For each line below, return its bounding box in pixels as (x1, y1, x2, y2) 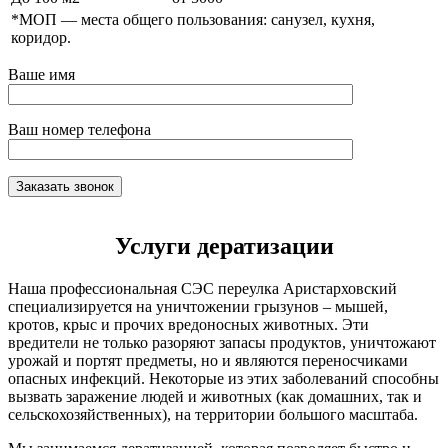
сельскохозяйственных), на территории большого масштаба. (8, 406, 418, 424)
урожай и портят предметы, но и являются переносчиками (8, 352, 408, 370)
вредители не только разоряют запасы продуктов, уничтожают (8, 334, 436, 352)
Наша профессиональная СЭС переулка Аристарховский (8, 280, 397, 298)
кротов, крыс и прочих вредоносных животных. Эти (8, 316, 369, 334)
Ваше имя (8, 66, 75, 84)
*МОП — (11, 11, 81, 29)
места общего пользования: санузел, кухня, (81, 11, 375, 29)
